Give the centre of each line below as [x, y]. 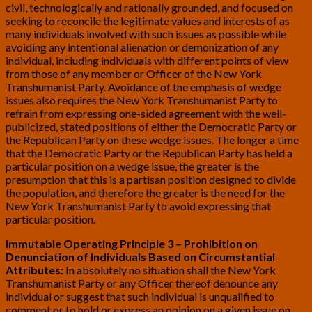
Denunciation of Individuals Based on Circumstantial [140, 257]
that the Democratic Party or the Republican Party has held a [149, 153]
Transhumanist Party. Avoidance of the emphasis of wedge [143, 87]
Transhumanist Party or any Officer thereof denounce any [142, 283]
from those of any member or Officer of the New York [134, 74]
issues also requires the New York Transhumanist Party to [142, 100]
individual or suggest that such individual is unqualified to [140, 297]
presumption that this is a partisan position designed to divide [151, 180]
